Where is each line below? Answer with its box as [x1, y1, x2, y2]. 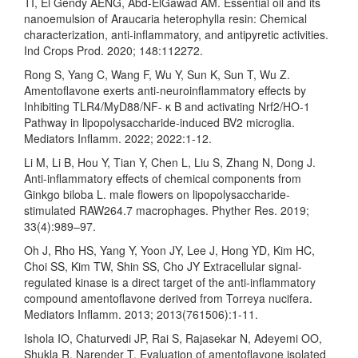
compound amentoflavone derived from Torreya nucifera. [24, 289, 312, 306]
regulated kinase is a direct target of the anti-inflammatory [24, 273, 316, 290]
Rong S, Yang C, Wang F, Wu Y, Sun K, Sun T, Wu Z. [24, 66, 290, 82]
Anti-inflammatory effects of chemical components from [24, 169, 301, 186]
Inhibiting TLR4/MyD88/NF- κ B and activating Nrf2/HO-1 [24, 97, 310, 114]
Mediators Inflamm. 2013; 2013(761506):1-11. [24, 305, 258, 322]
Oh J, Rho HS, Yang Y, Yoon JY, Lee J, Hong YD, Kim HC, [24, 241, 315, 258]
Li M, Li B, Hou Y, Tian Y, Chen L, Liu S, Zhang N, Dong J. [24, 153, 316, 170]
